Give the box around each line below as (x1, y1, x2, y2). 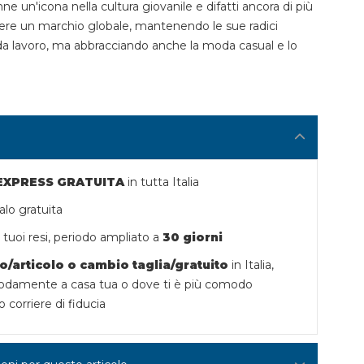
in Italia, (232, 258, 275, 273)
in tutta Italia (124, 175, 200, 190)
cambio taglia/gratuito (80, 258, 232, 273)
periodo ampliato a (54, 230, 163, 245)
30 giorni (162, 230, 223, 245)
